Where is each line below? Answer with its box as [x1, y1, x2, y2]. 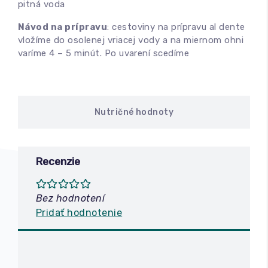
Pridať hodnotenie [36, 207, 123, 219]
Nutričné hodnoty [94, 107, 174, 118]
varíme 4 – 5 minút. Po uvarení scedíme [18, 48, 190, 59]
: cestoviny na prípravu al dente [107, 22, 245, 33]
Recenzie [36, 155, 80, 169]
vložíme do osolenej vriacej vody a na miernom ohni [18, 35, 244, 46]
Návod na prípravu [18, 22, 108, 33]
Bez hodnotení [36, 193, 105, 205]
